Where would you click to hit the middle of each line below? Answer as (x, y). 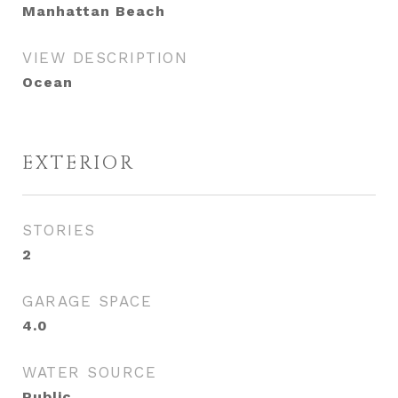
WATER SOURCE (89, 372)
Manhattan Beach (94, 11)
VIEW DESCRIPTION (105, 58)
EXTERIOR (79, 163)
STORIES (59, 230)
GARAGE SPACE (87, 301)
